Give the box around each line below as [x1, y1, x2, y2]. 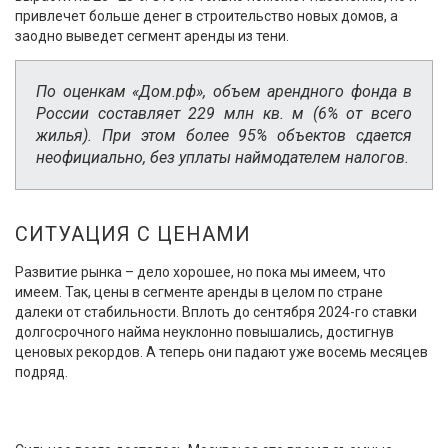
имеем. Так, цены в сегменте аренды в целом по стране [15, 283, 383, 300]
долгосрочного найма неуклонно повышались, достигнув [15, 323, 394, 340]
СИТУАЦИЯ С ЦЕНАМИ [15, 221, 251, 246]
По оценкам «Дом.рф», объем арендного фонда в [36, 81, 412, 101]
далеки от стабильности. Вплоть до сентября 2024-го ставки [15, 303, 417, 320]
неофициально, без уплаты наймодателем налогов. [36, 147, 409, 167]
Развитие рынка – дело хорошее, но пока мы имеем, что [15, 263, 386, 280]
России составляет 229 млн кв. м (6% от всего [36, 103, 412, 123]
